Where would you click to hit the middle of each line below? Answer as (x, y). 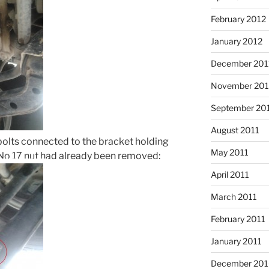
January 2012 (236, 41)
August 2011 (235, 130)
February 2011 (238, 219)
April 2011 (230, 174)
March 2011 (234, 196)
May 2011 (229, 152)
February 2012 (238, 19)
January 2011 (236, 241)
